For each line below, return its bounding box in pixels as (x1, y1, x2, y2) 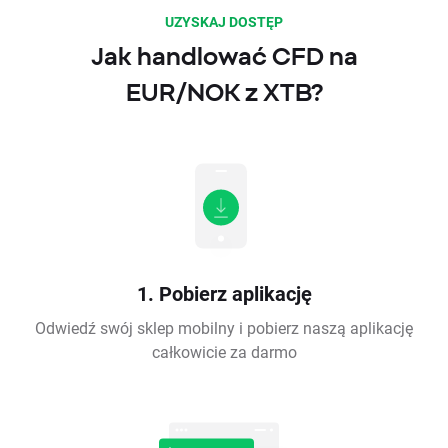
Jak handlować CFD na (90, 42, 358, 71)
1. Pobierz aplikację (136, 280, 312, 307)
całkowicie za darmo (151, 341, 297, 363)
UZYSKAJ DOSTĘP (165, 12, 283, 32)
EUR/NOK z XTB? (125, 78, 323, 107)
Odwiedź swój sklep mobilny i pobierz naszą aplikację (35, 317, 413, 339)
